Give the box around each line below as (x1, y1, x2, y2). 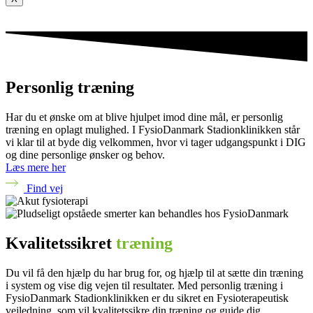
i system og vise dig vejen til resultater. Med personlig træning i (6, 279, 283, 291)
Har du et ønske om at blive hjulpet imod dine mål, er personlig (6, 111, 283, 123)
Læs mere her (6, 161, 66, 173)
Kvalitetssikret (6, 233, 116, 252)
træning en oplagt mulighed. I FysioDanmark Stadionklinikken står (6, 124, 300, 136)
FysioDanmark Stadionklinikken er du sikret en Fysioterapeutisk (6, 291, 289, 304)
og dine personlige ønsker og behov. (6, 149, 165, 161)
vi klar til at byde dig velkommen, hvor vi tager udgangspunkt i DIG (6, 136, 306, 148)
